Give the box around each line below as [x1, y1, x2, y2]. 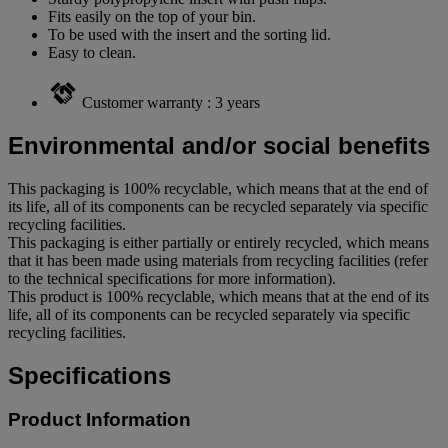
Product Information [8, 409, 191, 431]
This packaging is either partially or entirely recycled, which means [8, 233, 429, 251]
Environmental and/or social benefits [8, 131, 430, 159]
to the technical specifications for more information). [8, 269, 336, 287]
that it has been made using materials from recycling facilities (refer [8, 251, 428, 269]
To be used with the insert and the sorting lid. [48, 25, 331, 43]
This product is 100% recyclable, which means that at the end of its [8, 287, 429, 305]
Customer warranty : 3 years [82, 93, 260, 111]
